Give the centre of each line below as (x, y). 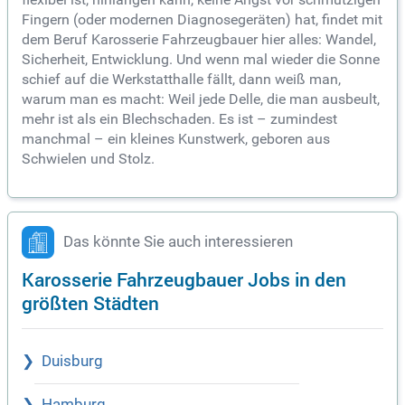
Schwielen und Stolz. (88, 159)
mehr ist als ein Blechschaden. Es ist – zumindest (179, 119)
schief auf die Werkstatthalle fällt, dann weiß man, (181, 80)
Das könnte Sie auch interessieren (178, 242)
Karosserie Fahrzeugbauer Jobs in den (184, 279)
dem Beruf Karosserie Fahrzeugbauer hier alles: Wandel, (199, 40)
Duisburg (72, 362)
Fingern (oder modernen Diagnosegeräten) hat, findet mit (202, 20)
